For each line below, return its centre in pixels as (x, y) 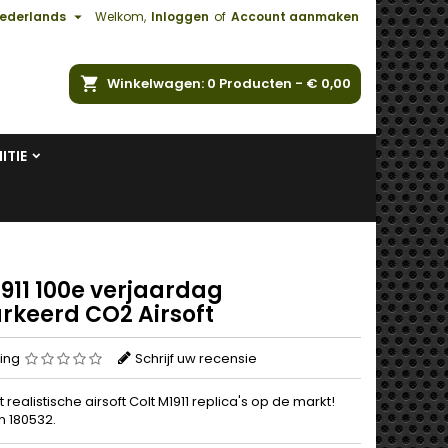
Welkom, (120, 16)
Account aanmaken (295, 16)
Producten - (262, 83)
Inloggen (180, 16)
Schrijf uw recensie (196, 358)
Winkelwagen (154, 83)
